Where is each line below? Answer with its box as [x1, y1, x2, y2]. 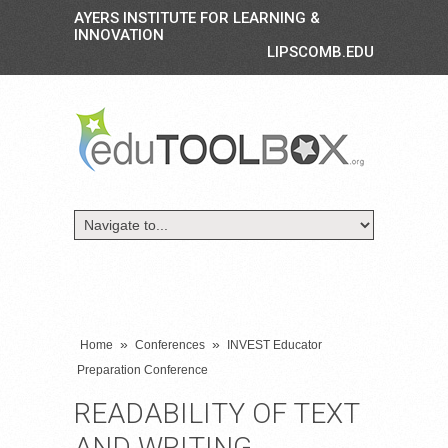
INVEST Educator [227, 338, 322, 352]
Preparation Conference [77, 363, 208, 377]
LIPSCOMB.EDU [267, 43, 374, 61]
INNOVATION [74, 26, 164, 44]
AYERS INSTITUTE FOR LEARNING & [74, 9, 320, 27]
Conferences [135, 338, 205, 352]
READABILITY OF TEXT [74, 397, 359, 430]
